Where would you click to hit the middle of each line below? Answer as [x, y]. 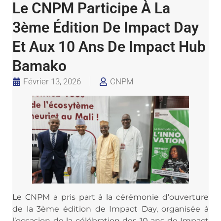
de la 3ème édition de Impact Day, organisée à [110, 209]
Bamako [39, 66]
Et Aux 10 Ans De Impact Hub [109, 46]
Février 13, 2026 [52, 81]
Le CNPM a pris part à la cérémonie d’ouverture [110, 197]
